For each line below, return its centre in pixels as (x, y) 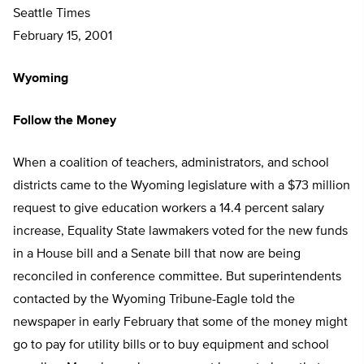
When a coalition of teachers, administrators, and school (171, 164)
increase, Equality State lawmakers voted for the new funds (180, 232)
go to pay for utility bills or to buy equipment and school (171, 346)
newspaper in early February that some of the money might (180, 323)
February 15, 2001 (63, 37)
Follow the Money (65, 121)
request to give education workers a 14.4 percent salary (169, 209)
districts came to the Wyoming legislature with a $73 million (182, 186)
